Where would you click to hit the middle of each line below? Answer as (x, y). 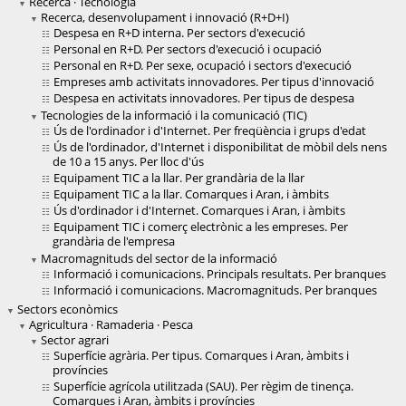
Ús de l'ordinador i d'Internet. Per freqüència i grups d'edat (210, 131)
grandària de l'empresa (114, 242)
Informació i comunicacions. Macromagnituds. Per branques (215, 290)
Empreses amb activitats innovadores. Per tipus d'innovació (214, 82)
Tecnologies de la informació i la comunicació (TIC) (174, 116)
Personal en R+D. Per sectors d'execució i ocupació (188, 49)
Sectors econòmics (68, 309)
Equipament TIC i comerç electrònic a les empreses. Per (201, 227)
